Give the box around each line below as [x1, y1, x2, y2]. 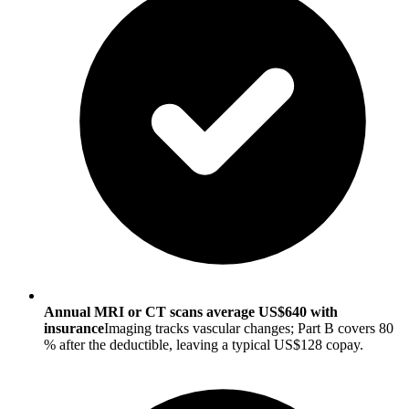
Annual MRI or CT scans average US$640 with [44, 303, 338, 320]
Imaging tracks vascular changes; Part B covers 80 [104, 320, 393, 336]
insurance [44, 320, 104, 336]
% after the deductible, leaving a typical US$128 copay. [44, 336, 363, 352]
